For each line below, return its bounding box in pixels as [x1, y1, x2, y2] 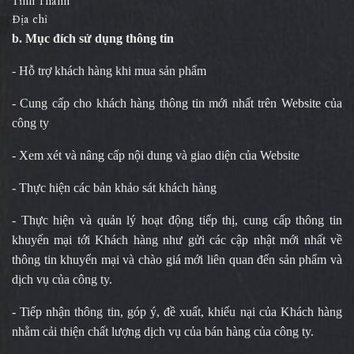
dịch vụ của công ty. [12, 273, 112, 286]
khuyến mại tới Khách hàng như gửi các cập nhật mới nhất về [12, 233, 342, 247]
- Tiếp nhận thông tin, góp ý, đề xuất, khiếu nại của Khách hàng [12, 305, 342, 318]
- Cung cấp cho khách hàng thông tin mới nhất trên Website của [12, 96, 342, 110]
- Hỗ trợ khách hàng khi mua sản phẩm [12, 64, 216, 77]
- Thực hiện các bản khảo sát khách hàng [12, 181, 223, 194]
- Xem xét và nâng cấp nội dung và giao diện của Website [12, 149, 306, 162]
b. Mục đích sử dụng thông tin [12, 32, 177, 45]
